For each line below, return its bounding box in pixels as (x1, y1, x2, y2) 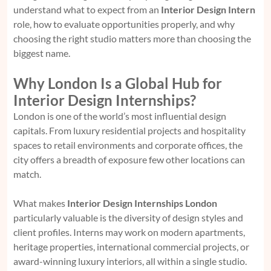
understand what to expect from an (13, 3, 161, 15)
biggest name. (13, 47, 70, 59)
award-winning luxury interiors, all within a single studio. (13, 255, 247, 267)
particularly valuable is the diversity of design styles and (13, 211, 243, 223)
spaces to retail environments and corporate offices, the (13, 139, 243, 151)
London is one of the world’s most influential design (13, 109, 226, 122)
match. (13, 168, 41, 180)
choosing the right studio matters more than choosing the (13, 32, 251, 44)
